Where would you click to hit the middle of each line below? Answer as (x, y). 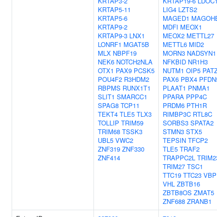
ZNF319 (109, 149)
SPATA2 (202, 123)
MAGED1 (176, 18)
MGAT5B (136, 44)
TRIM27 (174, 166)
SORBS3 (176, 123)
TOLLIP (108, 123)
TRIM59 (132, 123)
